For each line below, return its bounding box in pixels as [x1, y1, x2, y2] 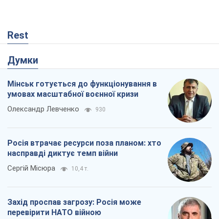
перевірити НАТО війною [7, 208, 101, 218]
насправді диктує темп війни [7, 149, 118, 158]
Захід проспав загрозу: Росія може [7, 197, 141, 207]
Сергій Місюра [7, 164, 55, 173]
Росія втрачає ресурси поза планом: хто [7, 138, 161, 148]
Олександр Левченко [7, 105, 79, 114]
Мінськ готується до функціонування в [7, 79, 157, 89]
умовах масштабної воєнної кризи [7, 89, 138, 99]
